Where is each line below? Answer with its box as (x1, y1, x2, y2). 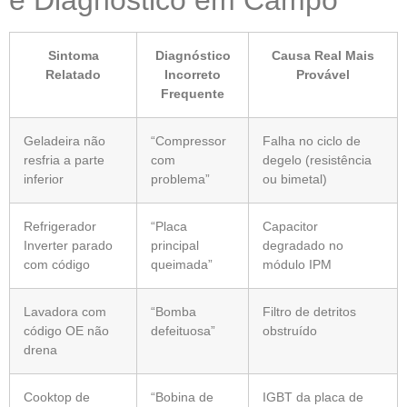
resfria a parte (24, 152, 104, 167)
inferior (24, 171, 64, 186)
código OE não (24, 323, 109, 338)
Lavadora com (24, 303, 106, 319)
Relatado (45, 66, 101, 82)
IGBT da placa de (263, 389, 363, 404)
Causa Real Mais (272, 47, 374, 63)
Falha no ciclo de (263, 133, 361, 148)
